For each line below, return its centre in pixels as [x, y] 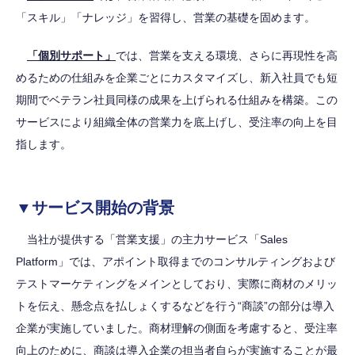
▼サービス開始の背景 [95, 208]
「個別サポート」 [71, 55]
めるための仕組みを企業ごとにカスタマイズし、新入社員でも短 [177, 78]
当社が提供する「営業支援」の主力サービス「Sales [152, 239]
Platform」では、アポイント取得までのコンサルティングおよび [176, 261]
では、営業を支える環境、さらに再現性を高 [227, 55]
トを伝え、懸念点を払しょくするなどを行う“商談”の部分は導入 [175, 306]
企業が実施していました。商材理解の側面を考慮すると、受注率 [177, 328]
